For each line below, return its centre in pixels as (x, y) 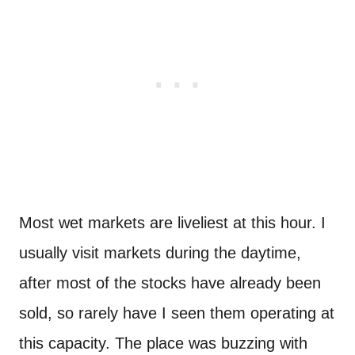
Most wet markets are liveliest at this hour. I (172, 223)
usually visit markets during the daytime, (160, 253)
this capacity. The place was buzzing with (163, 344)
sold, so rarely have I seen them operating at (177, 313)
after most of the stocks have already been (170, 283)
